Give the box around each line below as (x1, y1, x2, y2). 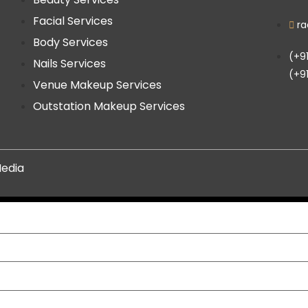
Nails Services (32, 56, 106, 71)
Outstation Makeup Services (32, 98, 185, 114)
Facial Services (32, 13, 113, 29)
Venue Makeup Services (32, 77, 162, 93)
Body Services (32, 34, 108, 50)
